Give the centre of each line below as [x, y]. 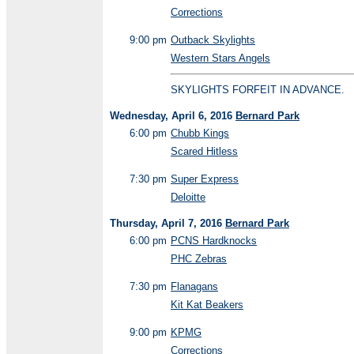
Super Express [205, 179]
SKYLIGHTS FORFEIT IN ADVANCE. [258, 90]
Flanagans [194, 286]
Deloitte [188, 197]
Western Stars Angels [220, 58]
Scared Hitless [204, 151]
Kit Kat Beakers [207, 305]
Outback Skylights [213, 40]
